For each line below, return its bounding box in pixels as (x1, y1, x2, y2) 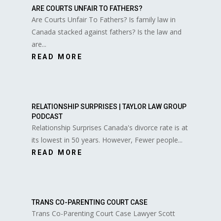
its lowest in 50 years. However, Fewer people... (31, 135, 183, 145)
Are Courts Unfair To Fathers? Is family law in (31, 15, 176, 25)
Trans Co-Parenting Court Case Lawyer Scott (31, 209, 175, 219)
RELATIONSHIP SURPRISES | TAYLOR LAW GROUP (31, 103, 186, 111)
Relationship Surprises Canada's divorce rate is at (31, 123, 188, 133)
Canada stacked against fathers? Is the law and (31, 27, 182, 37)
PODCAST (31, 112, 63, 121)
